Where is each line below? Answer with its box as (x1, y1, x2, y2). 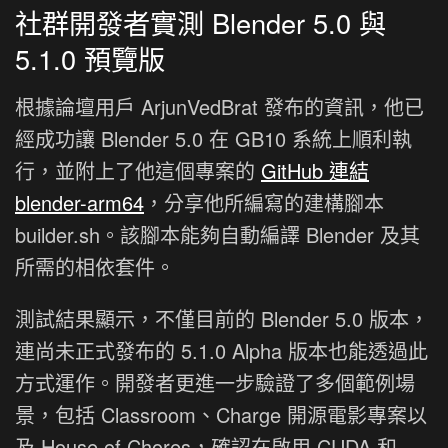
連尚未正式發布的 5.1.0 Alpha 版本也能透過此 (15, 335, 428, 365)
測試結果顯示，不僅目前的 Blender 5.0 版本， (15, 303, 429, 333)
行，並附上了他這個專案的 (15, 155, 261, 185)
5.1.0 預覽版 (15, 39, 165, 79)
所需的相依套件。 (15, 251, 175, 281)
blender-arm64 (15, 187, 144, 217)
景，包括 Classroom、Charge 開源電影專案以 (15, 399, 427, 429)
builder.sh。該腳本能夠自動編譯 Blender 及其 (15, 219, 420, 249)
